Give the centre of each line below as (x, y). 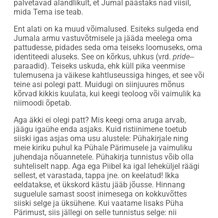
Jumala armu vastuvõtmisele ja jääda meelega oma (103, 38)
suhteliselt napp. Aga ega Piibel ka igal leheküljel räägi (107, 166)
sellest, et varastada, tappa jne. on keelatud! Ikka (96, 175)
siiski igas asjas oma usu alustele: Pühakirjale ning (101, 138)
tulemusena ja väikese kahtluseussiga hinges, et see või (109, 75)
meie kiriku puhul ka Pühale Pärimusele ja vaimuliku (103, 147)
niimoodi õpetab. (43, 103)
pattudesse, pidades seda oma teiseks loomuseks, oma (108, 47)
